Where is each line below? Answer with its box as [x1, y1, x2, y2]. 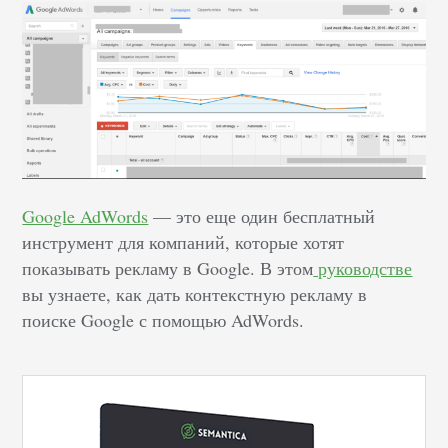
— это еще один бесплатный [148, 204, 376, 229]
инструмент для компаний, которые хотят [22, 230, 345, 255]
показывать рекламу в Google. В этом [22, 256, 314, 281]
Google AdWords [22, 204, 149, 229]
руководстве [313, 256, 413, 281]
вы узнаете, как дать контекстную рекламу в [22, 282, 368, 307]
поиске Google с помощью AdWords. [22, 308, 305, 333]
